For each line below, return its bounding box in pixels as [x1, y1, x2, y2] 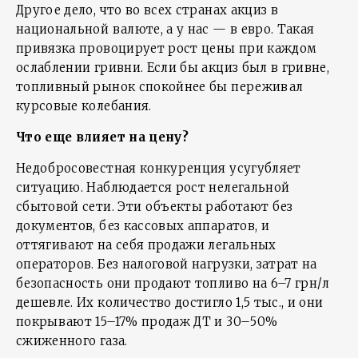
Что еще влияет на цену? [16, 129, 189, 145]
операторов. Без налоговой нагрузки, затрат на [16, 257, 317, 272]
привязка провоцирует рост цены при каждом [16, 41, 317, 56]
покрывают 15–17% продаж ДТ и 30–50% [16, 314, 278, 329]
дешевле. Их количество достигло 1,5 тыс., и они [16, 295, 324, 310]
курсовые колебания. [16, 98, 152, 113]
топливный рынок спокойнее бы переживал [16, 79, 304, 94]
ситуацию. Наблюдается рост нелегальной [16, 180, 290, 195]
